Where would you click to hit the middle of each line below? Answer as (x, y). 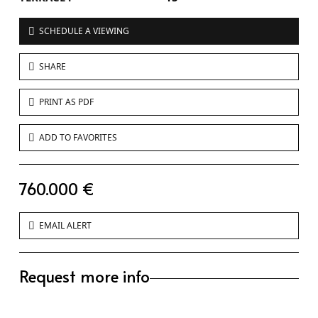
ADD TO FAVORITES (78, 138)
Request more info (84, 276)
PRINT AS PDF (66, 102)
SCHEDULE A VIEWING (84, 31)
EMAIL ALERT (65, 226)
